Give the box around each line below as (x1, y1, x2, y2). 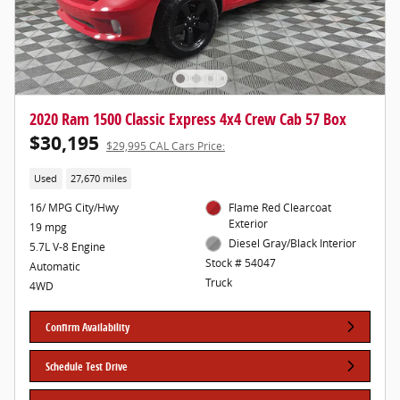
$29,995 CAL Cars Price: (106, 138, 225, 154)
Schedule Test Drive (46, 358, 129, 374)
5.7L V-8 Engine (29, 238, 105, 254)
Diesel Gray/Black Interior (229, 235, 357, 251)
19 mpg (29, 219, 67, 235)
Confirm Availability (46, 319, 130, 335)
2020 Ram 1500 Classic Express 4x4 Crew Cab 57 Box (29, 108, 346, 130)
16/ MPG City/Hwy (29, 199, 119, 215)
